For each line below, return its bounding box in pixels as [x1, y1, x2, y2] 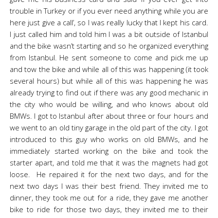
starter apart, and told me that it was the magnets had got [10, 158, 208, 167]
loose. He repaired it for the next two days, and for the [10, 169, 208, 179]
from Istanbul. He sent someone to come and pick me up [10, 53, 208, 62]
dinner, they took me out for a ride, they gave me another [10, 193, 208, 202]
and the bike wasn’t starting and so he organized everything [10, 41, 208, 51]
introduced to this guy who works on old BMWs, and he [10, 134, 208, 144]
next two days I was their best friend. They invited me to [10, 181, 208, 191]
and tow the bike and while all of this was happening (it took [10, 64, 208, 74]
